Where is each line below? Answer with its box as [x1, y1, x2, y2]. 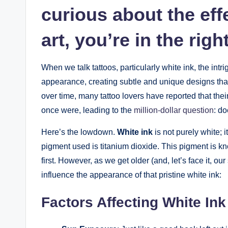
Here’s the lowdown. [41, 127, 117, 136]
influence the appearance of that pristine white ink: [41, 170, 221, 179]
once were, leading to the [41, 105, 134, 115]
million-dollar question [134, 105, 214, 115]
